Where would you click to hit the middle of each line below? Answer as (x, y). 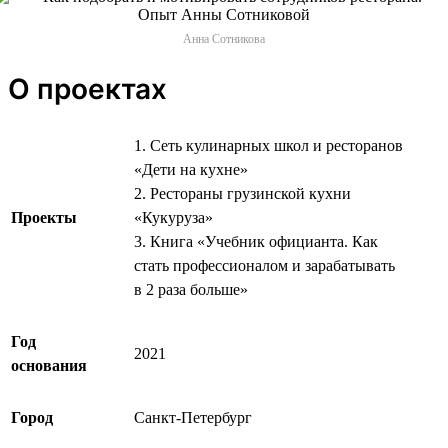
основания (49, 365)
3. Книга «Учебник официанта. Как (256, 241)
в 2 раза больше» (191, 289)
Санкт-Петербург (193, 417)
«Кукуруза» (173, 217)
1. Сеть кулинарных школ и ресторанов (268, 145)
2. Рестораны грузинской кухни (242, 193)
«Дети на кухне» (191, 169)
